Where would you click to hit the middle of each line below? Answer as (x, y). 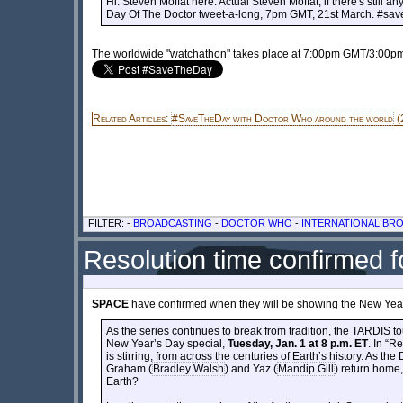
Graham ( (129, 368)
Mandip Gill (306, 368)
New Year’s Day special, (167, 343)
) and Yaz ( (251, 368)
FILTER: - (111, 223)
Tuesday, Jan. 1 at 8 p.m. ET (298, 343)
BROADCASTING (173, 223)
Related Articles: (132, 118)
